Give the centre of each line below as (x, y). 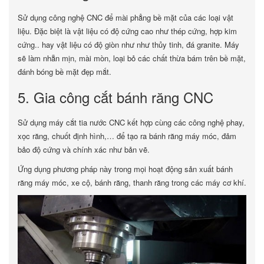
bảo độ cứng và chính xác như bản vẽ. (84, 149)
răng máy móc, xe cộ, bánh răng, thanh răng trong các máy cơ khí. (132, 182)
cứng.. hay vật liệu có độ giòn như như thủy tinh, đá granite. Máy (128, 44)
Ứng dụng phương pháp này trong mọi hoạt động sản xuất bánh (125, 169)
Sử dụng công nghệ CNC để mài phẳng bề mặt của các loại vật (126, 17)
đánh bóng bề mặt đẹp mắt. (65, 72)
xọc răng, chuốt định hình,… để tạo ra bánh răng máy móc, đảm (127, 136)
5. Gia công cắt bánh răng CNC (115, 97)
